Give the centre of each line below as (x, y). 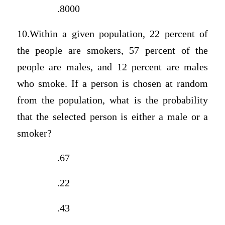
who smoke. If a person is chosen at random (113, 83)
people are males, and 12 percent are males (113, 67)
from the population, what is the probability (113, 100)
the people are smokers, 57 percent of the (113, 50)
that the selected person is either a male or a (113, 117)
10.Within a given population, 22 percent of (113, 34)
